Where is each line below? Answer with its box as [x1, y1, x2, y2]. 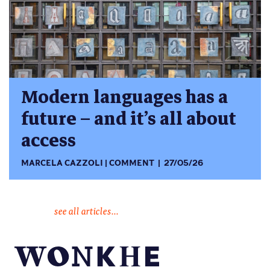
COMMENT [109, 158, 155, 168]
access [21, 126, 76, 156]
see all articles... [54, 202, 119, 218]
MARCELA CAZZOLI [21, 158, 103, 168]
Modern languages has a [21, 83, 228, 113]
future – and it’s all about [21, 104, 236, 134]
